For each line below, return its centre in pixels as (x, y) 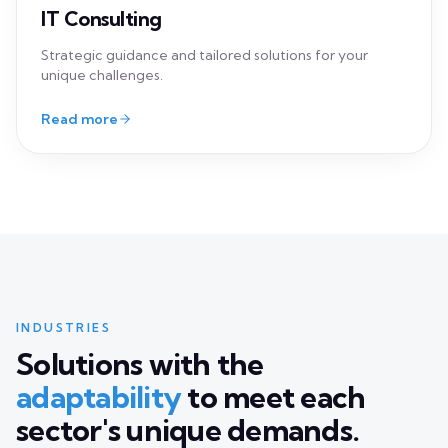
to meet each (273, 190)
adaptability (98, 190)
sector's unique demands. (187, 223)
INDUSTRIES (63, 121)
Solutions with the (140, 157)
